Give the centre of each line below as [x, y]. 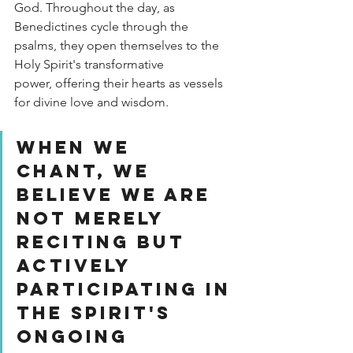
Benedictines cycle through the [103, 26]
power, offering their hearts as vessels [120, 83]
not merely [94, 218]
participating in [128, 289]
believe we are [117, 194]
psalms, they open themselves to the [118, 45]
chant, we [87, 171]
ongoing [76, 336]
